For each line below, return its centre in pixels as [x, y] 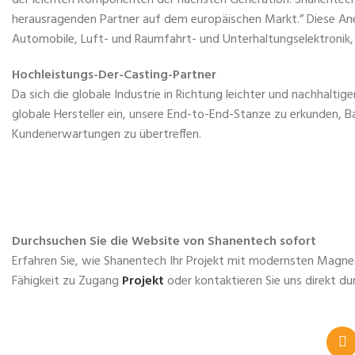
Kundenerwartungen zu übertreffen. [107, 134]
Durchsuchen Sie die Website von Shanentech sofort [164, 241]
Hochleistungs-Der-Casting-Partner [114, 75]
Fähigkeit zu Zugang [67, 281]
